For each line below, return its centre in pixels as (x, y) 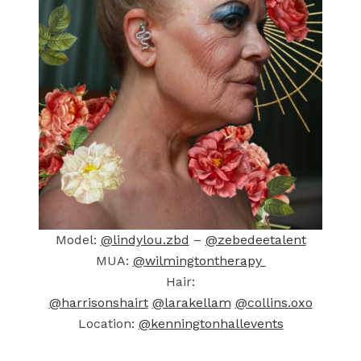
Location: (108, 324)
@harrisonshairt (98, 303)
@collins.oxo (274, 303)
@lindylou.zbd (145, 240)
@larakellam (191, 303)
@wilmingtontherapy (199, 261)
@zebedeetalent (255, 240)
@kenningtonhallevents (211, 324)
